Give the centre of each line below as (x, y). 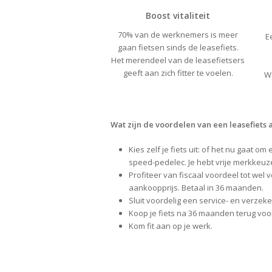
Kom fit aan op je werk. (171, 226)
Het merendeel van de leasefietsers (178, 60)
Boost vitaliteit (178, 15)
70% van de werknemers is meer (178, 35)
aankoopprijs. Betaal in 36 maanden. (196, 188)
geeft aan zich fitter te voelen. (178, 73)
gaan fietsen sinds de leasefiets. (178, 47)
